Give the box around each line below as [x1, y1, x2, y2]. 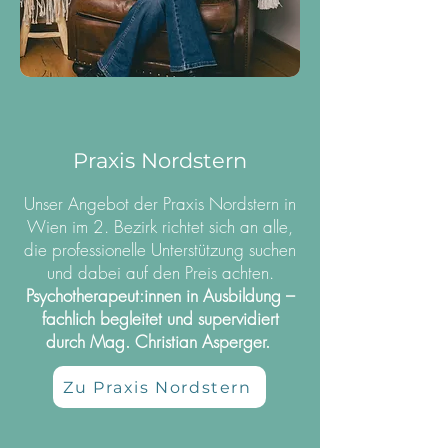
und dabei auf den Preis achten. [46, 261, 274, 284]
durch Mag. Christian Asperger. [45, 330, 275, 353]
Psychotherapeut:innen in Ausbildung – [25, 284, 295, 307]
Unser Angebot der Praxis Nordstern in [24, 192, 296, 215]
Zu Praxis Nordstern [63, 377, 252, 397]
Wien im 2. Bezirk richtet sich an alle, [27, 215, 293, 238]
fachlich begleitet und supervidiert [41, 307, 279, 330]
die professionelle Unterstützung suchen [24, 238, 296, 261]
